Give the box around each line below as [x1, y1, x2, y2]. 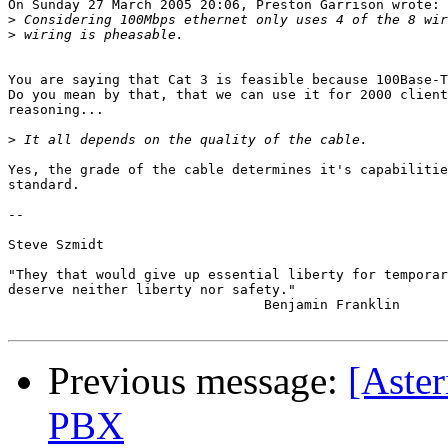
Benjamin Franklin [8, 297, 400, 313]
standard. [8, 177, 80, 193]
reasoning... [8, 102, 112, 118]
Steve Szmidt [8, 237, 104, 253]
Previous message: [48, 359, 348, 403]
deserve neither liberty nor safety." [8, 282, 296, 298]
